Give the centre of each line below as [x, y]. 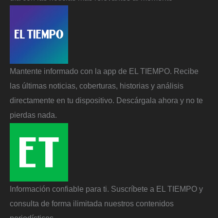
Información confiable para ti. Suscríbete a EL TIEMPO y [106, 189]
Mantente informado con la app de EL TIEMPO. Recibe [104, 71]
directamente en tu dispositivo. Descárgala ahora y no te [106, 100]
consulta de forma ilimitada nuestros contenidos [92, 203]
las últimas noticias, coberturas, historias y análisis [97, 86]
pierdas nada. [33, 115]
